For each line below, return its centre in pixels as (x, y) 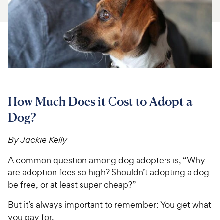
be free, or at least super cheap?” (72, 184)
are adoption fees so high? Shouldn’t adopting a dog (109, 172)
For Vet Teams (39, 21)
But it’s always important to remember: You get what (110, 204)
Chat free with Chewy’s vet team (103, 51)
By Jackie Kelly (38, 139)
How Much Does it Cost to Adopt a (100, 101)
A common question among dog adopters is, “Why (107, 160)
